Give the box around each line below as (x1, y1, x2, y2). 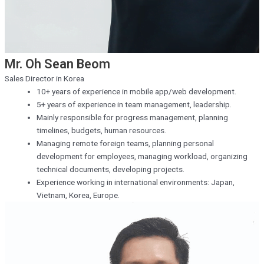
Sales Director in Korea (5, 74, 84, 84)
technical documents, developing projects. (36, 164, 184, 174)
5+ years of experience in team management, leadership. (36, 100, 232, 110)
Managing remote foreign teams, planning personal (36, 138, 214, 148)
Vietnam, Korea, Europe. (36, 190, 120, 200)
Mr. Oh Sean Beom (5, 57, 110, 72)
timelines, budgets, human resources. (36, 126, 166, 136)
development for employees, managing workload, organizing (36, 151, 247, 161)
